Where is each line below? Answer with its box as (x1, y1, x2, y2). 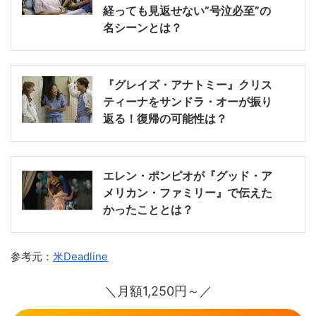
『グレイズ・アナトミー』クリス (103, 77, 272, 92)
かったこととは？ (103, 202, 193, 217)
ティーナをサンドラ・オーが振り (103, 94, 272, 109)
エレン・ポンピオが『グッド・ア (103, 168, 272, 183)
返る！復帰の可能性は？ (103, 111, 227, 126)
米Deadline (53, 249, 108, 263)
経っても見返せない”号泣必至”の (103, 3, 271, 18)
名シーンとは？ (103, 20, 182, 35)
